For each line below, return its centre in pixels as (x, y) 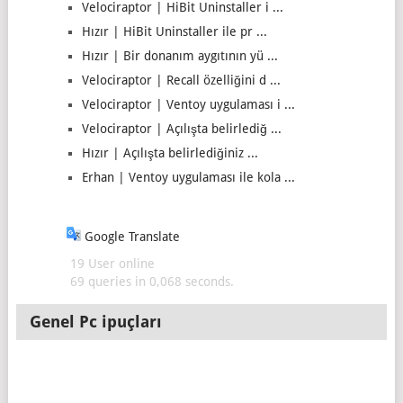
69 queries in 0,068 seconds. (150, 282)
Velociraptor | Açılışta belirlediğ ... (181, 129)
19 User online (110, 264)
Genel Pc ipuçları (96, 322)
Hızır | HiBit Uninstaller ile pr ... (174, 31)
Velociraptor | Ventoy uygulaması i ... (188, 104)
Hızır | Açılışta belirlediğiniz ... (170, 153)
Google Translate (130, 237)
